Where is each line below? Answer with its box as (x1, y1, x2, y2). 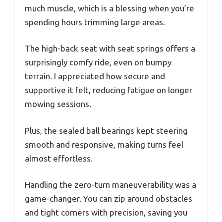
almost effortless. (25, 153, 93, 163)
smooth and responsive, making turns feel (25, 139, 183, 149)
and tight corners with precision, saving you (25, 208, 187, 218)
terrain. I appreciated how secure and (25, 71, 165, 81)
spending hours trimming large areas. (25, 17, 165, 27)
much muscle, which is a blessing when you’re (25, 3, 194, 13)
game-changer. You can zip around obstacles (25, 194, 192, 204)
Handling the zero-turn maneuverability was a (25, 180, 196, 190)
